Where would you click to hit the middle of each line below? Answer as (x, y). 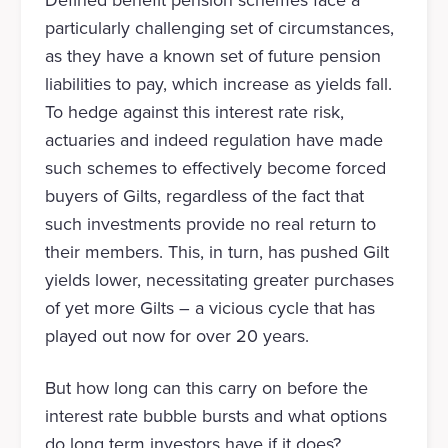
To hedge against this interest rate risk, (194, 112)
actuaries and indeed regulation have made (213, 140)
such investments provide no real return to (210, 224)
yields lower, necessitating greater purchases (219, 280)
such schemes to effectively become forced (215, 168)
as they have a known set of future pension (212, 56)
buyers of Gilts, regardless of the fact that (204, 196)
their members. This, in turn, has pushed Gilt (216, 252)
